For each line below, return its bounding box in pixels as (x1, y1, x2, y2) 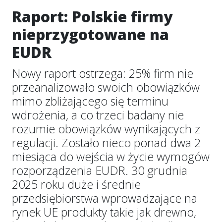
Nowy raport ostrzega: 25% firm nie (12, 65, 193, 81)
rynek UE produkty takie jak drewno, (12, 204, 196, 220)
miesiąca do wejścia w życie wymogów (12, 149, 210, 165)
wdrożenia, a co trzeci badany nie (12, 107, 184, 123)
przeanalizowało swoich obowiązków (12, 79, 200, 95)
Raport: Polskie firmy (12, 6, 172, 27)
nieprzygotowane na (12, 24, 169, 45)
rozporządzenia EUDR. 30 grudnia (12, 163, 187, 178)
